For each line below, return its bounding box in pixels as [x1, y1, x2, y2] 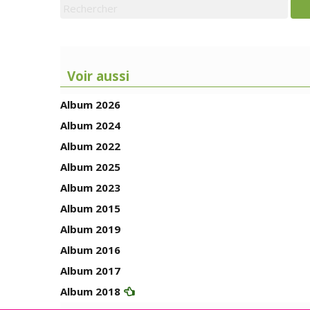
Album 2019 [60, 222, 120, 237]
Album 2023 [60, 181, 120, 195]
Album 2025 [60, 160, 120, 174]
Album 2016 [60, 243, 120, 257]
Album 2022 [60, 139, 120, 154]
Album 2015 [60, 201, 120, 216]
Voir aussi [67, 67, 129, 85]
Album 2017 [60, 264, 120, 278]
